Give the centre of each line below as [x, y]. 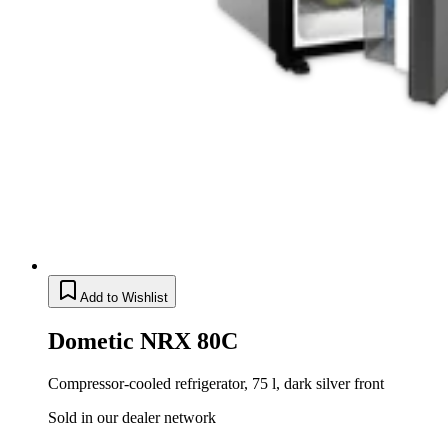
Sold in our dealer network [132, 418]
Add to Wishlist [124, 298]
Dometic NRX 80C [143, 341]
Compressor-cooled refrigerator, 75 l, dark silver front [216, 384]
